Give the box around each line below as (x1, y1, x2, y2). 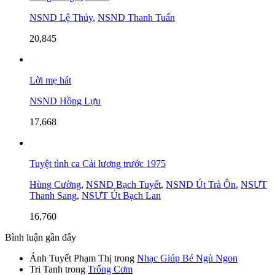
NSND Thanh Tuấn (98, 12, 175, 23)
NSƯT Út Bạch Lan (82, 190, 161, 201)
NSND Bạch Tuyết (86, 179, 161, 190)
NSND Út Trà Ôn (166, 179, 236, 190)
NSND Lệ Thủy (29, 12, 93, 23)
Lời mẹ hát (29, 74, 71, 85)
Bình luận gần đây (5, 231, 76, 242)
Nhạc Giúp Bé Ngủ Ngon (137, 252, 238, 263)
